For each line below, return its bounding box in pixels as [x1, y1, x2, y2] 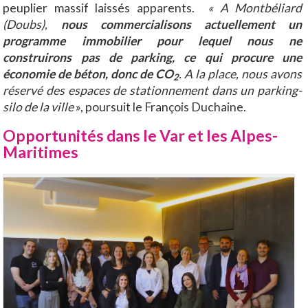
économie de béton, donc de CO [3, 66, 174, 81]
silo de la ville [3, 99, 74, 114]
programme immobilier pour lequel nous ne [3, 33, 302, 48]
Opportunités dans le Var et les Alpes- [3, 126, 278, 146]
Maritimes [3, 142, 82, 162]
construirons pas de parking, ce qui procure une [3, 49, 302, 65]
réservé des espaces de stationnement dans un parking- [3, 82, 302, 98]
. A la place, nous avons [179, 66, 302, 81]
